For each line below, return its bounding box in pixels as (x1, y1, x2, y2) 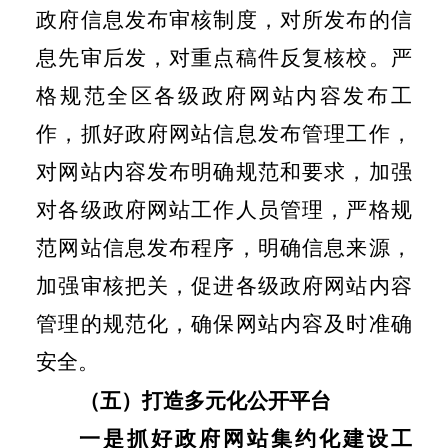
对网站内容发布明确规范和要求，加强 (36, 159, 412, 184)
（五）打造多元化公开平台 (79, 389, 332, 414)
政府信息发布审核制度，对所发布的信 (36, 7, 412, 32)
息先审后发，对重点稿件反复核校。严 (36, 45, 412, 70)
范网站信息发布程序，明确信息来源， (36, 235, 412, 260)
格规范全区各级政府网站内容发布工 (36, 83, 412, 108)
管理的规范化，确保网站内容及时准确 (36, 311, 412, 336)
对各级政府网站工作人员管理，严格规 (36, 197, 412, 222)
